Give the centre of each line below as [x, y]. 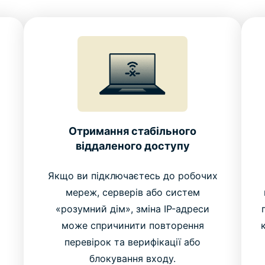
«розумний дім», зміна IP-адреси [132, 209]
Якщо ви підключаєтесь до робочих [132, 176]
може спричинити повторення [132, 226]
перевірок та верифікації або [132, 242]
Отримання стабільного [132, 131]
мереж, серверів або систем [132, 193]
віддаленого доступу [132, 146]
